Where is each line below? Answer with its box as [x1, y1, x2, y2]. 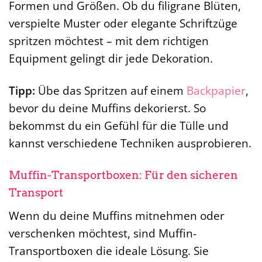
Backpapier [187, 82, 246, 98]
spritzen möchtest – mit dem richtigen [9, 32, 209, 49]
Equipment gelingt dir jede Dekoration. [9, 50, 213, 66]
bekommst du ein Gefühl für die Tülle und [9, 117, 229, 133]
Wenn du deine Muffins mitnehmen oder [9, 208, 225, 224]
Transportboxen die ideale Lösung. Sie [9, 243, 209, 259]
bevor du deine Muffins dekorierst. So [9, 99, 206, 116]
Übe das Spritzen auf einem [35, 82, 187, 98]
